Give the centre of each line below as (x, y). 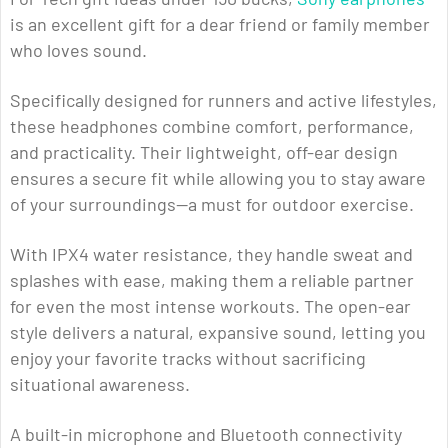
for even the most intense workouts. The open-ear (210, 306)
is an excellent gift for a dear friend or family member (220, 24)
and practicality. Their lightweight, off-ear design (204, 152)
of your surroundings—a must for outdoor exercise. (212, 204)
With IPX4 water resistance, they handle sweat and (211, 254)
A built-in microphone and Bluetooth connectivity (206, 434)
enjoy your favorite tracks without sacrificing (188, 358)
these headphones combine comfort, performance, (212, 126)
